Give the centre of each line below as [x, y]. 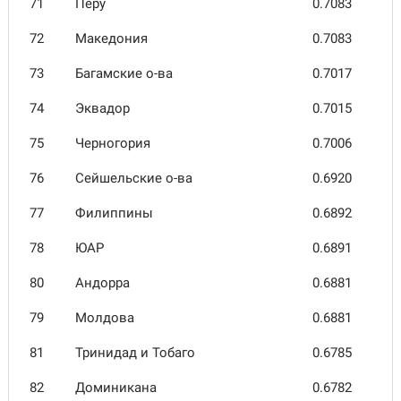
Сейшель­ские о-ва [134, 178]
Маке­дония [111, 38]
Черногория [113, 143]
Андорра [102, 283]
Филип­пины [114, 213]
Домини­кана [116, 388]
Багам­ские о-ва [124, 73]
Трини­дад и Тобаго [135, 353]
